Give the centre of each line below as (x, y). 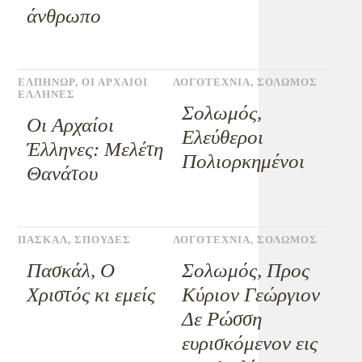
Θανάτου (63, 173)
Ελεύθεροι (222, 137)
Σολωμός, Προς (245, 270)
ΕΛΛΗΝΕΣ (47, 95)
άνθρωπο (64, 16)
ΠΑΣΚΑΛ (43, 240)
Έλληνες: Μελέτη (95, 149)
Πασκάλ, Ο (71, 270)
